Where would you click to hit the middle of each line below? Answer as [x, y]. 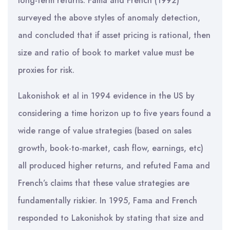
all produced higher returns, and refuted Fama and [114, 166]
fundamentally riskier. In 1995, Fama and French [108, 200]
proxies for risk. [46, 70]
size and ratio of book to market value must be [106, 53]
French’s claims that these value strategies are [104, 183]
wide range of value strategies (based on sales [105, 131]
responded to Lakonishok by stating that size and [111, 218]
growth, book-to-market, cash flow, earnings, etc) [111, 148]
